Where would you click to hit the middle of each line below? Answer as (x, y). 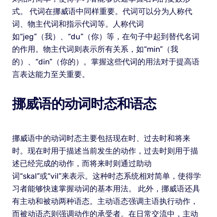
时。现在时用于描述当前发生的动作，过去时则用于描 (105, 151)
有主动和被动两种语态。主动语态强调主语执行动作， (105, 201)
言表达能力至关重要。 (51, 75)
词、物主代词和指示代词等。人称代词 (78, 24)
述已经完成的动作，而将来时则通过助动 (82, 164)
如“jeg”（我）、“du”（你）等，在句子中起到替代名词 (106, 37)
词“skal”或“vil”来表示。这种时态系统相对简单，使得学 (106, 176)
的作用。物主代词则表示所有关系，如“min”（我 (95, 49)
